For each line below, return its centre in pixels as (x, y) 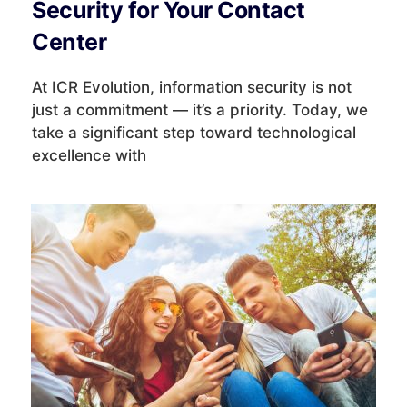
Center (69, 41)
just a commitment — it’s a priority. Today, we (200, 109)
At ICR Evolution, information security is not (192, 87)
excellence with (89, 155)
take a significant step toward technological (194, 132)
